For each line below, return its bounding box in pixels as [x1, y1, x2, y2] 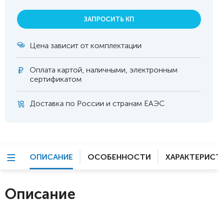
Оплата [30, 65, 55, 74]
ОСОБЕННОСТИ [88, 152, 151, 162]
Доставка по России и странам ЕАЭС [30, 99, 164, 108]
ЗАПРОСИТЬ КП [84, 16, 134, 23]
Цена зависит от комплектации [30, 41, 142, 50]
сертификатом [30, 74, 82, 84]
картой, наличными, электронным [55, 65, 178, 74]
